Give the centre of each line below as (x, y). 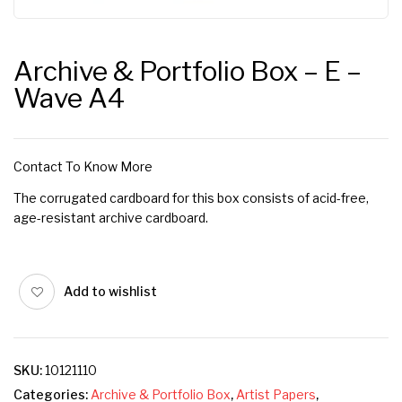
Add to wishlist (110, 291)
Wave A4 (69, 98)
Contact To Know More (83, 166)
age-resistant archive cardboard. (111, 218)
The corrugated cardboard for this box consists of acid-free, (191, 198)
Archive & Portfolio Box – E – (188, 71)
